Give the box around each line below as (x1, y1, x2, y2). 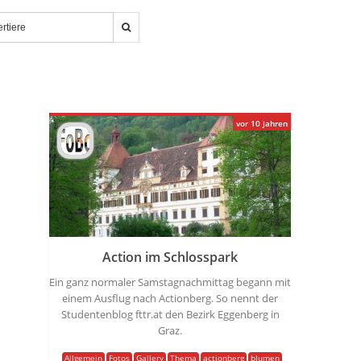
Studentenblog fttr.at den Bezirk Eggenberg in (60, 307, 280, 322)
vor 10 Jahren (236, 118, 288, 129)
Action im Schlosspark (102, 248, 238, 266)
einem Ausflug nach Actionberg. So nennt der (62, 291, 278, 305)
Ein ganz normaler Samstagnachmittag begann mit (49, 275, 291, 289)
